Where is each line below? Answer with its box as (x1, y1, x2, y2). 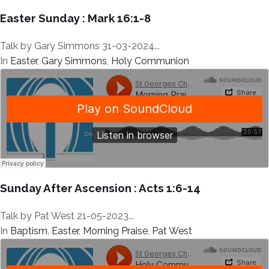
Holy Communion (111, 55, 189, 67)
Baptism (10, 225, 47, 237)
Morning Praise (83, 225, 148, 237)
